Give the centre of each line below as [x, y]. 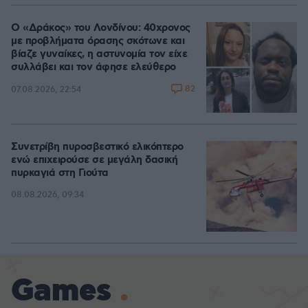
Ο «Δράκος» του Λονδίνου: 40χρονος [101, 28]
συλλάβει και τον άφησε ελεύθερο [93, 67]
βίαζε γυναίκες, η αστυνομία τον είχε [99, 54]
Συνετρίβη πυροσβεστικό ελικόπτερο [97, 147]
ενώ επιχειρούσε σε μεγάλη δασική [94, 160]
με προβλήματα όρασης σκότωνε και [98, 41]
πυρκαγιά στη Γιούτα [60, 173]
